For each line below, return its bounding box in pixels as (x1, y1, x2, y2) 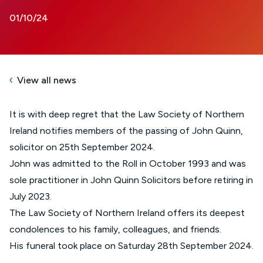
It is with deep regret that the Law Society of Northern (9, 108, 244, 120)
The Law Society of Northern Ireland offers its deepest (9, 207, 245, 218)
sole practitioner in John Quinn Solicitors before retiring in (9, 174, 253, 186)
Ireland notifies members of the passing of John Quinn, (9, 124, 243, 136)
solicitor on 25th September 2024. (9, 141, 155, 153)
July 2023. (9, 190, 52, 202)
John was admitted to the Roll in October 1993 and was (9, 157, 246, 169)
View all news (17, 74, 76, 86)
